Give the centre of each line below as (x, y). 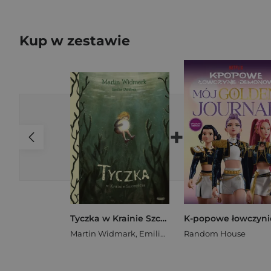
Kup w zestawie (75, 41)
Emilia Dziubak (150, 234)
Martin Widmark (103, 234)
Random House (215, 234)
